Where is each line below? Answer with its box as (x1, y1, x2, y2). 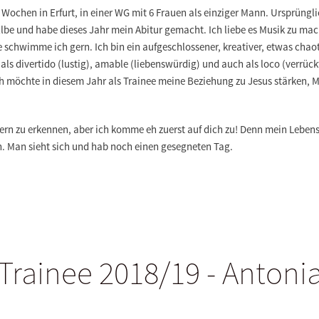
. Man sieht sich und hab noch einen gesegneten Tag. (2, 140, 233, 153)
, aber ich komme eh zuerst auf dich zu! (68, 122, 240, 136)
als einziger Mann (189, 6, 266, 19)
